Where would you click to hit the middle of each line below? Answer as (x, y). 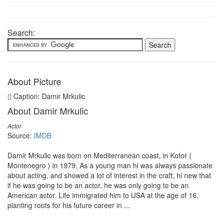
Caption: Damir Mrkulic (48, 96)
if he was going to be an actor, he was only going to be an (98, 185)
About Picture (34, 81)
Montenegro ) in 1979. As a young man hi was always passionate (110, 165)
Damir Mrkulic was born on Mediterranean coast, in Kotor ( (100, 155)
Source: (21, 135)
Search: (21, 33)
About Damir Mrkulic (48, 111)
